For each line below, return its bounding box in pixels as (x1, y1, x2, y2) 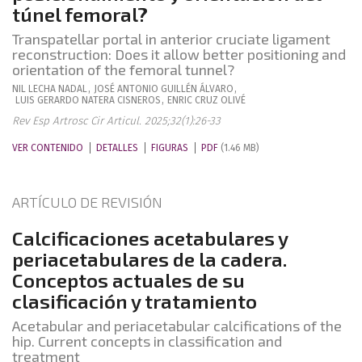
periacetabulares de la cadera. (12, 247, 287, 271)
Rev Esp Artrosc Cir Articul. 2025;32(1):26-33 (12, 114, 221, 128)
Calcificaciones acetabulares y (12, 226, 288, 250)
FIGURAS (151, 142, 188, 154)
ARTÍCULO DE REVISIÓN (12, 193, 162, 211)
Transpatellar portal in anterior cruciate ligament (12, 30, 330, 48)
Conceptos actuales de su (12, 268, 245, 292)
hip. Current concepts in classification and (12, 332, 282, 350)
